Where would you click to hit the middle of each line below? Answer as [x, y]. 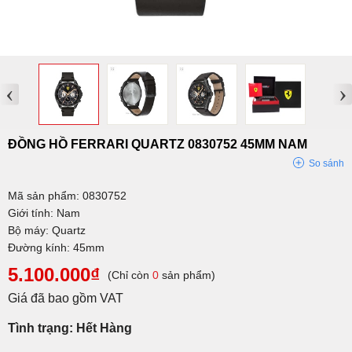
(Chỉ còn [130, 275]
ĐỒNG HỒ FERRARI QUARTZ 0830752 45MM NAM [158, 144]
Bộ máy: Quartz [47, 230]
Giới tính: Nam [44, 213]
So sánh [326, 163]
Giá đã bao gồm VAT [66, 298]
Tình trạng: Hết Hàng [70, 328]
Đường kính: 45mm [56, 247]
